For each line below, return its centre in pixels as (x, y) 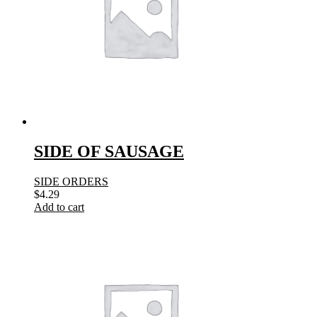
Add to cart (59, 207)
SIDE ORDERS (71, 181)
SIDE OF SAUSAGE (109, 151)
